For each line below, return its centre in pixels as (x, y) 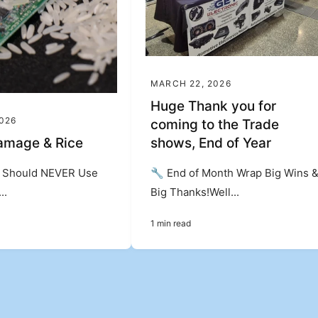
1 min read (171, 224)
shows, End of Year (211, 143)
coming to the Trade (215, 125)
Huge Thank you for (214, 106)
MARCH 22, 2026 (191, 84)
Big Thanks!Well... (195, 192)
